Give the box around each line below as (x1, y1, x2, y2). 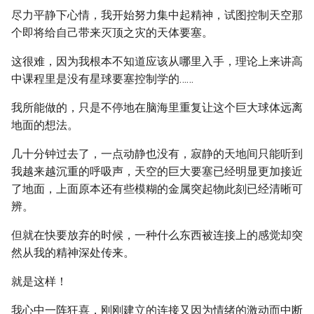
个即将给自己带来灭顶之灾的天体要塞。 (11, 26, 213, 39)
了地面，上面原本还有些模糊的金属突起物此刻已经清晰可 (11, 182, 303, 196)
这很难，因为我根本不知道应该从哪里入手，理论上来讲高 (11, 55, 303, 68)
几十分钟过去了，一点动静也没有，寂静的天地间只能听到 (11, 147, 303, 161)
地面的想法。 (11, 118, 78, 132)
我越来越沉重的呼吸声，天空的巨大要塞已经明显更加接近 (11, 165, 303, 178)
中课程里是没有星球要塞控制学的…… (11, 72, 193, 86)
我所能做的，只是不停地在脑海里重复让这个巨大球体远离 (11, 101, 303, 114)
